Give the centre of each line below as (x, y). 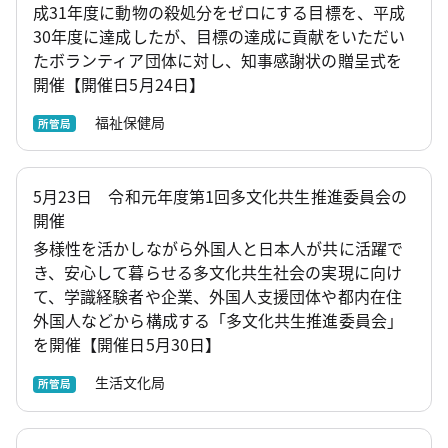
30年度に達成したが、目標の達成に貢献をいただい (219, 35)
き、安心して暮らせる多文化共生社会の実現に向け (217, 272)
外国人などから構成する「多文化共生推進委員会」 (218, 320)
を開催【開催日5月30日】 (127, 344)
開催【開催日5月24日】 (119, 83)
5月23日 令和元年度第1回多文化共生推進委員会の (220, 196)
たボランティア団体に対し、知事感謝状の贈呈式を (217, 59)
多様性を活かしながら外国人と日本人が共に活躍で (218, 248)
